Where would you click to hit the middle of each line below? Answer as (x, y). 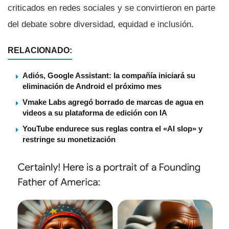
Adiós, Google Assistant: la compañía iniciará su (109, 75)
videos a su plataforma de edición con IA (95, 112)
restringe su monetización (69, 139)
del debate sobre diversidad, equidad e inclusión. (101, 24)
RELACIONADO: (40, 50)
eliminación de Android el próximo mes (92, 86)
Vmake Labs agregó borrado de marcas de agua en (113, 102)
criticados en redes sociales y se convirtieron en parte (111, 8)
